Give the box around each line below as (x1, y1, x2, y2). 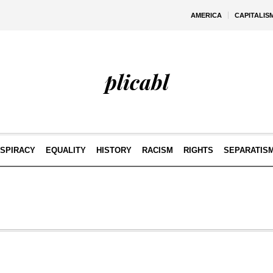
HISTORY (96, 146, 132, 155)
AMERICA (191, 12, 222, 19)
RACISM (141, 146, 173, 155)
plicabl (104, 68, 169, 96)
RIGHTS (183, 146, 213, 155)
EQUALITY (45, 146, 86, 155)
